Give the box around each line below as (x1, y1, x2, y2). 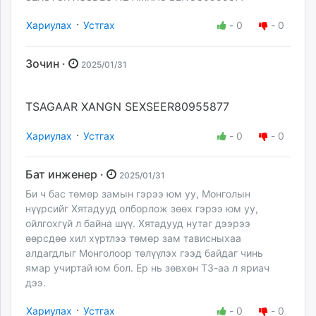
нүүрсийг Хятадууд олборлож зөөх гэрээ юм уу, (25, 202, 258, 215)
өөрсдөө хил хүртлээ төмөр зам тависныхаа (25, 232, 241, 245)
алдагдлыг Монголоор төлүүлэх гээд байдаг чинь (25, 247, 263, 260)
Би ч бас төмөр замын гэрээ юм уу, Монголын (25, 188, 250, 200)
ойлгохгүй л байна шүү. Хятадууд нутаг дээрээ (25, 217, 250, 230)
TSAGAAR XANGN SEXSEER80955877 (25, 99, 229, 114)
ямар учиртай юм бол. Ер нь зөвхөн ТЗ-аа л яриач (25, 262, 269, 274)
